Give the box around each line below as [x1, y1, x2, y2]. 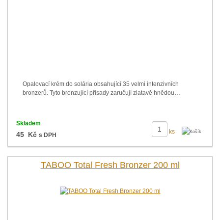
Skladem [16, 120, 41, 127]
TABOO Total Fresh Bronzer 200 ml [40, 160, 180, 170]
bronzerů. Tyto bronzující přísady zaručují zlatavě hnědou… [23, 89, 180, 96]
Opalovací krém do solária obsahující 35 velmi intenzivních [23, 81, 179, 87]
